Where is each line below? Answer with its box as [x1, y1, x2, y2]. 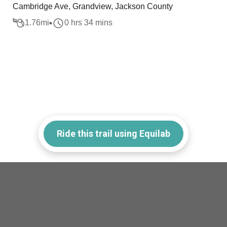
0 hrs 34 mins [64, 18, 113, 27]
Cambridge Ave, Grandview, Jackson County [13, 2, 173, 11]
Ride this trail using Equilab [57, 128, 170, 139]
